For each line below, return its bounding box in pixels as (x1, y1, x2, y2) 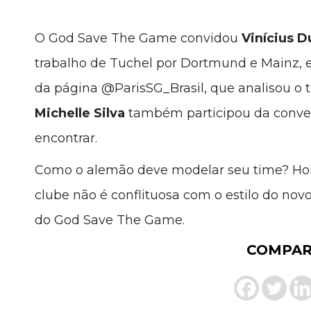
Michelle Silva (35, 106, 125, 121)
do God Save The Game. (35, 212, 185, 228)
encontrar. (35, 131, 97, 146)
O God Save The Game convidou (35, 31, 242, 47)
